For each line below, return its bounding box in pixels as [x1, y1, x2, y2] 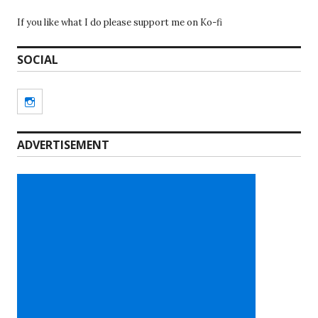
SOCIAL [17, 52, 58, 68]
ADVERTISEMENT [17, 137, 109, 153]
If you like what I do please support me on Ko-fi [17, 16, 222, 29]
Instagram [35, 96, 79, 108]
